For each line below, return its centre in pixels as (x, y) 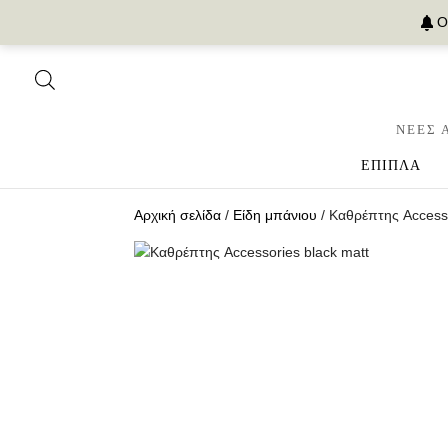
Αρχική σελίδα (178, 215)
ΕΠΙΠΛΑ (391, 165)
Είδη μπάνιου (275, 215)
